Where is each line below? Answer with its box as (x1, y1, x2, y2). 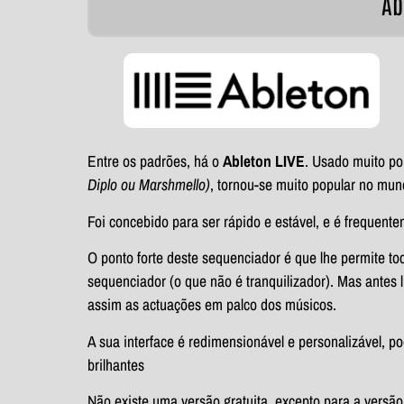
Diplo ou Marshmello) (87, 174, 210, 196)
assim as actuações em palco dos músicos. (87, 294, 336, 316)
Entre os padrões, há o (87, 151, 223, 172)
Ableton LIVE (223, 151, 305, 172)
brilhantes (87, 353, 144, 375)
